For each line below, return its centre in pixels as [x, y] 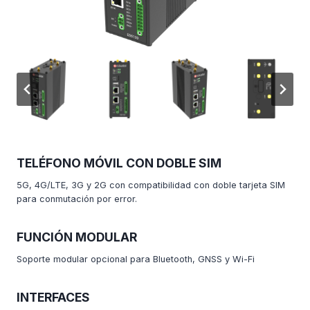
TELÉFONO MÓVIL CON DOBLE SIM [119, 163]
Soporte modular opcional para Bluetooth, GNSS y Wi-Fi [136, 259]
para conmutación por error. [77, 199]
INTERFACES [53, 297]
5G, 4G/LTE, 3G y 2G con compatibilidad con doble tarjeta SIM [151, 185]
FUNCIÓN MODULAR [77, 237]
